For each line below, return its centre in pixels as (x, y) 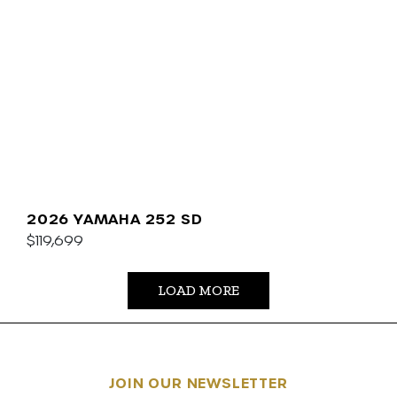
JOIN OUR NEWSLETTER (198, 382)
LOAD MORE (198, 290)
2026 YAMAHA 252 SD (115, 218)
